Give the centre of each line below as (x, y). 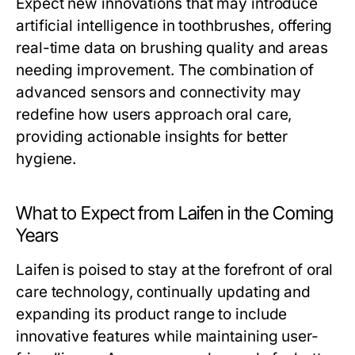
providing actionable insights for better (152, 137)
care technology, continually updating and (164, 292)
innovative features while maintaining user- (167, 336)
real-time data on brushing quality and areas (172, 48)
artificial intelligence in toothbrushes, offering (174, 26)
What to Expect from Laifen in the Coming (175, 213)
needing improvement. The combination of (165, 70)
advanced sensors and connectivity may (158, 92)
